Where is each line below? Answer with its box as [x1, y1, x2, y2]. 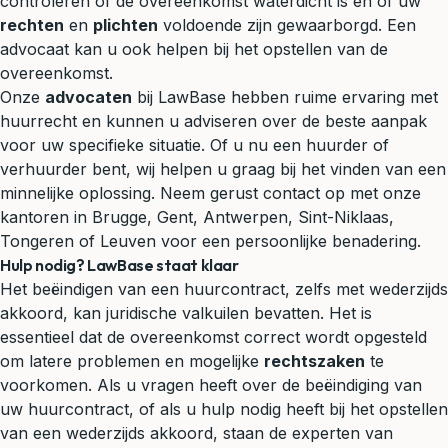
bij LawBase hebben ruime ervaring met [132, 86, 438, 107]
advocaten [45, 86, 132, 107]
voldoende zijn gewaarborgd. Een [158, 14, 416, 35]
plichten [93, 14, 158, 35]
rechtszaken [264, 350, 365, 371]
